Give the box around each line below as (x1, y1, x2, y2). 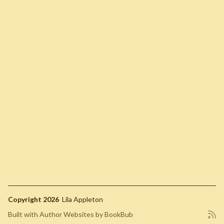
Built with (8, 210, 39, 218)
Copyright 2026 (8, 195, 60, 203)
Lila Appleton (62, 195, 103, 203)
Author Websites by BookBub (39, 210, 133, 218)
